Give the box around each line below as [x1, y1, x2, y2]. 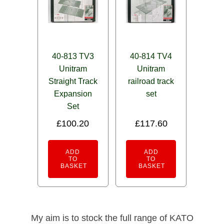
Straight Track [48, 76, 97, 85]
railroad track [128, 76, 174, 85]
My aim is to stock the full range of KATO [30, 212, 193, 223]
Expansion [53, 89, 92, 98]
